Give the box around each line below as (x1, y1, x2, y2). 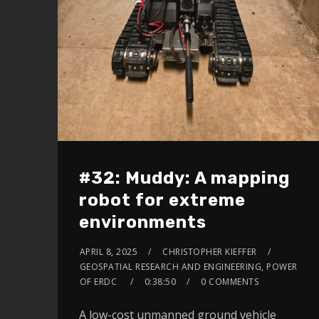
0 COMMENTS (201, 275, 259, 288)
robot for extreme (78, 189, 246, 210)
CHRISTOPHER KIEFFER (162, 245, 257, 258)
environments (78, 211, 206, 232)
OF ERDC (79, 275, 120, 288)
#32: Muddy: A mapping (78, 167, 290, 188)
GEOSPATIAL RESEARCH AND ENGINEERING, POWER (79, 260, 298, 273)
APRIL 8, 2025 (79, 245, 138, 258)
